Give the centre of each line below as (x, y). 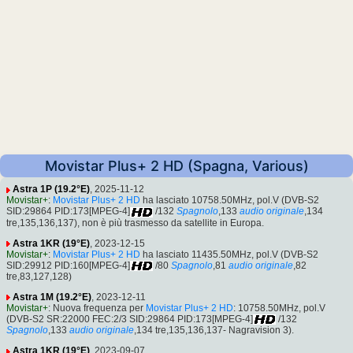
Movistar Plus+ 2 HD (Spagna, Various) (176, 166)
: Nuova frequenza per (97, 308)
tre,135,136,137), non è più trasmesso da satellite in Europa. (135, 223)
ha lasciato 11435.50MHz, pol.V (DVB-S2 (229, 254)
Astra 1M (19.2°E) (52, 297)
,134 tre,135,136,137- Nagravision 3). (214, 331)
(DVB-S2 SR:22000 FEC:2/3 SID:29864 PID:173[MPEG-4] (130, 319)
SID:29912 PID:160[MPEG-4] (68, 265)
